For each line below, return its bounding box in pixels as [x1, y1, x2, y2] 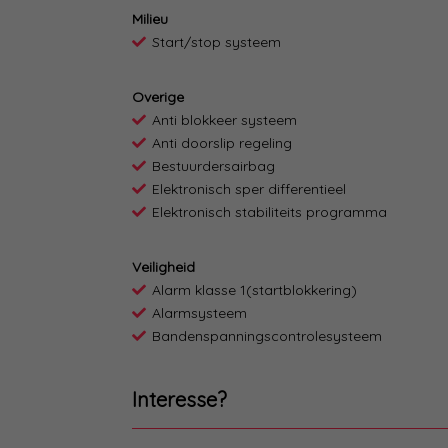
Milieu [132, 10, 168, 29]
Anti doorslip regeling [152, 134, 292, 153]
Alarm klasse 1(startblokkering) [152, 281, 357, 300]
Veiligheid [132, 258, 195, 277]
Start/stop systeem [152, 33, 281, 52]
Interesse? [132, 387, 227, 413]
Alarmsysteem [152, 304, 247, 323]
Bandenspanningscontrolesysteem [152, 327, 382, 346]
